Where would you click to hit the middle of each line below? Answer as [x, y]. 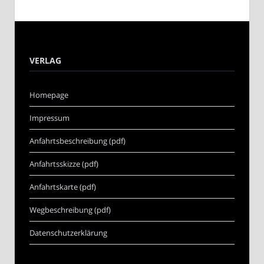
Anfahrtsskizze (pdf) [64, 164]
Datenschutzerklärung [68, 233]
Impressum [49, 118]
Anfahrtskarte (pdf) [63, 187]
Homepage [49, 95]
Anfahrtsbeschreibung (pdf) [77, 141]
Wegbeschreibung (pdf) [70, 210]
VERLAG [45, 61]
